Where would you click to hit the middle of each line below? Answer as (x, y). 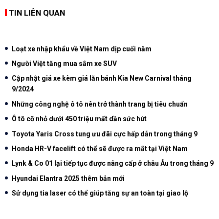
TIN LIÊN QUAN (37, 12)
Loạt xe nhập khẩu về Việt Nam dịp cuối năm (82, 49)
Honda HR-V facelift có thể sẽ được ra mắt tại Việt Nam (100, 148)
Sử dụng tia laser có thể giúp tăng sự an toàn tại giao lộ (100, 193)
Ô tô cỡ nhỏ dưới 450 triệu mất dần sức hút (79, 119)
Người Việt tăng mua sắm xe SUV (64, 64)
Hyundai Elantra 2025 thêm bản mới (68, 178)
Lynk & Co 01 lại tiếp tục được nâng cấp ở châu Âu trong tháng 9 (113, 164)
